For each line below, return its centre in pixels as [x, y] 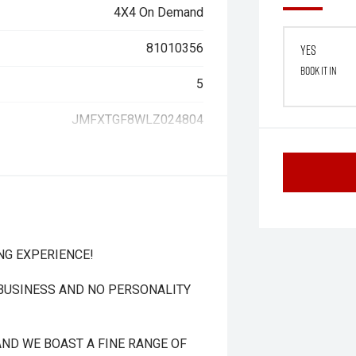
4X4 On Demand [159, 12]
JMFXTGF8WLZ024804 [138, 120]
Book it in [319, 70]
